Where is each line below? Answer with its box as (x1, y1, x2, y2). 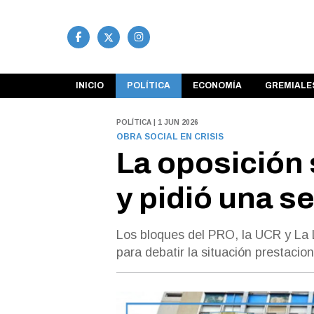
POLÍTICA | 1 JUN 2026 (116, 118, 198, 126)
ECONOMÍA (193, 81, 243, 91)
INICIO (76, 81, 104, 91)
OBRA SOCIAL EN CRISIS (116, 131, 224, 142)
